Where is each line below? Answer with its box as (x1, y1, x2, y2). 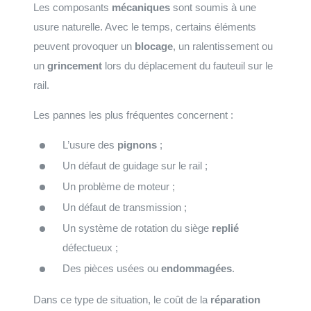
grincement (47, 59, 102, 72)
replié (212, 221, 239, 234)
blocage (135, 40, 173, 52)
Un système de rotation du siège (62, 221, 212, 234)
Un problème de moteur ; (62, 180, 175, 192)
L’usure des (62, 138, 117, 151)
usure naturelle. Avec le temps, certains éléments (33, 20, 256, 33)
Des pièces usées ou (62, 262, 161, 274)
